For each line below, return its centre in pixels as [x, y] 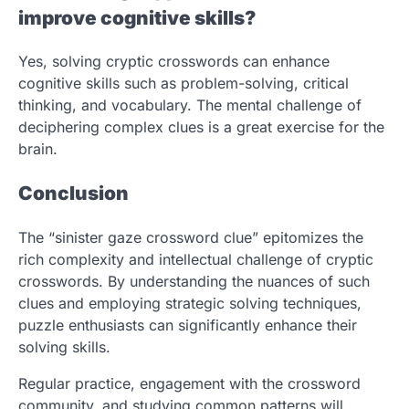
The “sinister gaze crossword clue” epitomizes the [191, 238]
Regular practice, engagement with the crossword [189, 384]
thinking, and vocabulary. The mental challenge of [190, 105]
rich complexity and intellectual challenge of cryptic [196, 260]
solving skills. [67, 347]
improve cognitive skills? [137, 17]
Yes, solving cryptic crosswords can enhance [174, 62]
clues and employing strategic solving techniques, [190, 304]
